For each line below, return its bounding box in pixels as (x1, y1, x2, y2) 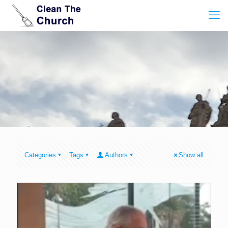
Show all (179, 151, 204, 159)
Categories (24, 151, 56, 159)
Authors (105, 151, 128, 159)
